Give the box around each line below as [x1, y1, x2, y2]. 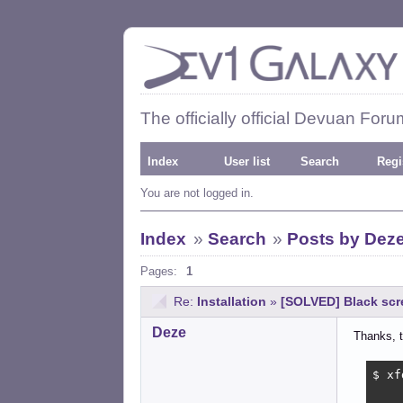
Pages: [140, 264, 177, 278]
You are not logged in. [140, 186, 254, 200]
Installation [197, 293, 266, 309]
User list [224, 155, 270, 168]
